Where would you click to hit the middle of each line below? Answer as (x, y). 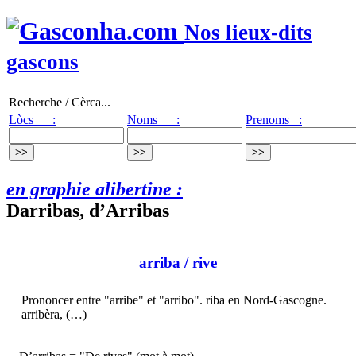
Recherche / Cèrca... (60, 102)
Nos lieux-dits (248, 33)
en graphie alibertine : (95, 189)
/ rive (199, 263)
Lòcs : (32, 119)
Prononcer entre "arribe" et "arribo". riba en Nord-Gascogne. (174, 300)
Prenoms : (274, 119)
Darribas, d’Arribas (88, 210)
